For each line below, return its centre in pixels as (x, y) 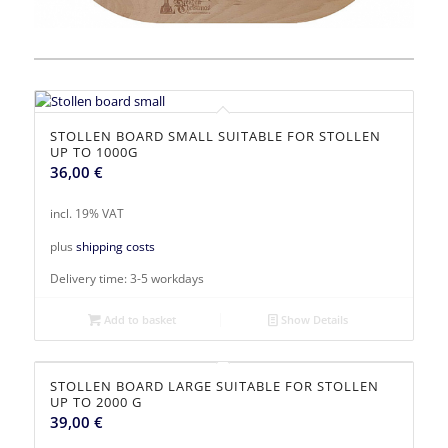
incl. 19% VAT (86, 213)
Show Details (313, 319)
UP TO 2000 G (95, 401)
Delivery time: (89, 277)
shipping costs (115, 245)
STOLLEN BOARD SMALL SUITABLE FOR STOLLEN (215, 136)
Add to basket (139, 319)
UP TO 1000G (93, 152)
